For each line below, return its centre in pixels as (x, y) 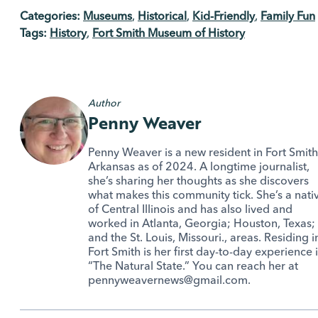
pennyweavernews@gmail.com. (169, 279)
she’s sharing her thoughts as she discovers (198, 180)
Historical (162, 15)
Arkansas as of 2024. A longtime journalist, (199, 166)
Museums (108, 15)
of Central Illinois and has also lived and (190, 208)
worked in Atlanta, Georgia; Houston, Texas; (202, 223)
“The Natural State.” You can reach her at (193, 265)
